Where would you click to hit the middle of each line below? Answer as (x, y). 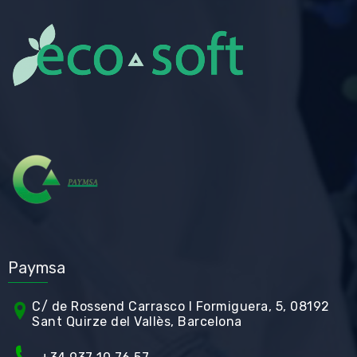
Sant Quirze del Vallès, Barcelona (137, 322)
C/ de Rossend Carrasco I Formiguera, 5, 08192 (181, 307)
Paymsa (37, 268)
